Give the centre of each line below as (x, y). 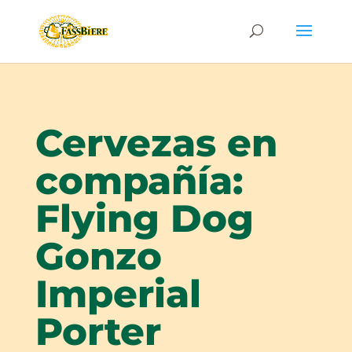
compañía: (139, 181)
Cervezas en (156, 143)
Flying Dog (144, 218)
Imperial (118, 294)
